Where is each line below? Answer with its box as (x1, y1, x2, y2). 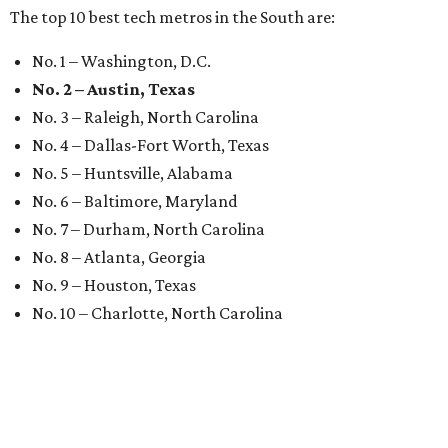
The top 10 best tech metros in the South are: (10, 7, 335, 27)
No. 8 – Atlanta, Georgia (32, 247, 206, 267)
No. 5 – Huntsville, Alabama (32, 163, 233, 183)
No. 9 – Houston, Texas (32, 275, 196, 295)
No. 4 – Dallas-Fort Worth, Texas (32, 135, 269, 155)
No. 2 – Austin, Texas (32, 79, 195, 99)
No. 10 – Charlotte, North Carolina (32, 303, 283, 323)
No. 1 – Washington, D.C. (32, 51, 211, 71)
